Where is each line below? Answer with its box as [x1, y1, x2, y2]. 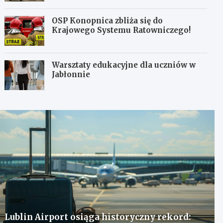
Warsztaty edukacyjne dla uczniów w [52, 60, 196, 70]
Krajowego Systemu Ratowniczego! [52, 25, 191, 35]
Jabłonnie [52, 69, 91, 79]
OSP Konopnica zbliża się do [52, 15, 163, 25]
